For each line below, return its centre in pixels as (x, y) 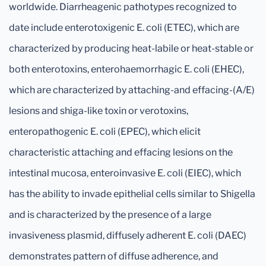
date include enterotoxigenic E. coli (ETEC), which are (124, 28)
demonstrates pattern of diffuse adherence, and (114, 256)
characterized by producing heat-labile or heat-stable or (131, 48)
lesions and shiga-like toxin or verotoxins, (99, 111)
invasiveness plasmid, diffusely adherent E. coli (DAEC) (128, 235)
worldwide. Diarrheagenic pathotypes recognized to (123, 7)
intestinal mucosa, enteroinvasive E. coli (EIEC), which (125, 173)
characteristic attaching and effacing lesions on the (121, 152)
